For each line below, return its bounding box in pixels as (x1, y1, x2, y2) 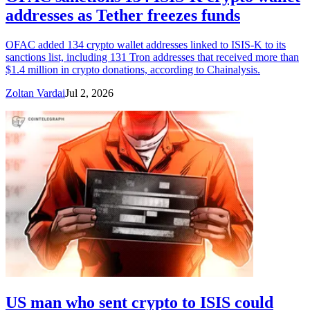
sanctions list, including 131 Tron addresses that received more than (6, 51, 299, 63)
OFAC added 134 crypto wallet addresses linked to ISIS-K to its (6, 38, 286, 51)
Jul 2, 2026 (65, 86, 113, 99)
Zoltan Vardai (6, 86, 65, 99)
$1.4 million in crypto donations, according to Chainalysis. (6, 63, 260, 75)
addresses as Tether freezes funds (6, 6, 240, 24)
